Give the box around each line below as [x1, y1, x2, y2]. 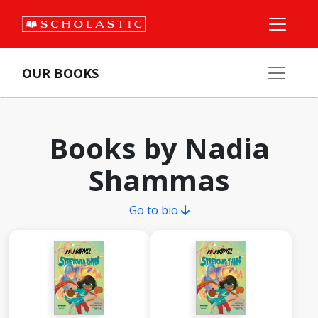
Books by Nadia [48, 128, 270, 168]
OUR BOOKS [22, 65, 99, 82]
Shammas [88, 160, 230, 199]
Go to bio [128, 202, 181, 218]
